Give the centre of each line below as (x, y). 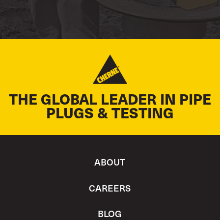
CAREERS (110, 188)
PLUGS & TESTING (110, 112)
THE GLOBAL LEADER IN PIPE (110, 99)
